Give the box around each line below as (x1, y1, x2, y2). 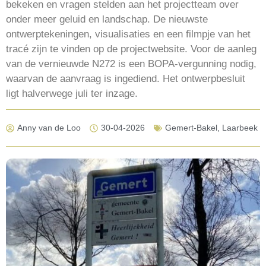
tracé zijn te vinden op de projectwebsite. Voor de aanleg (6, 43, 256, 55)
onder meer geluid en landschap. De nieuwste (6, 13, 208, 25)
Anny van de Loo (17, 123, 81, 133)
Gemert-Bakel (165, 123, 217, 133)
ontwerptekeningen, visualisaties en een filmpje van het (6, 28, 251, 40)
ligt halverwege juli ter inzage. (6, 87, 138, 99)
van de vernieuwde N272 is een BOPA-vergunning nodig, (6, 58, 256, 69)
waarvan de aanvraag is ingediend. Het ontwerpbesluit (6, 72, 245, 84)
